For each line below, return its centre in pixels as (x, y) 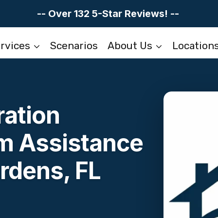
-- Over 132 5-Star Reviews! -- (109, 14)
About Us (130, 45)
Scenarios (74, 45)
